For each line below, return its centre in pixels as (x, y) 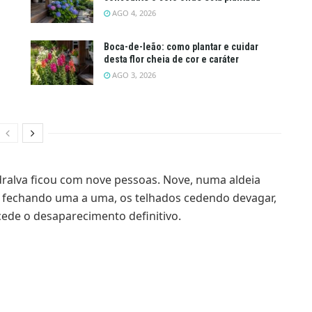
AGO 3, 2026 (133, 75)
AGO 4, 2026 (133, 13)
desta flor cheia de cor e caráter (171, 60)
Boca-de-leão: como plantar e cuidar (181, 47)
